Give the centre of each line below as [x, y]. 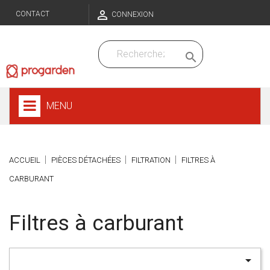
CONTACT [33, 14]
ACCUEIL [25, 160]
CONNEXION [133, 14]
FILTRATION [151, 160]
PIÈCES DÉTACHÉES [86, 160]
